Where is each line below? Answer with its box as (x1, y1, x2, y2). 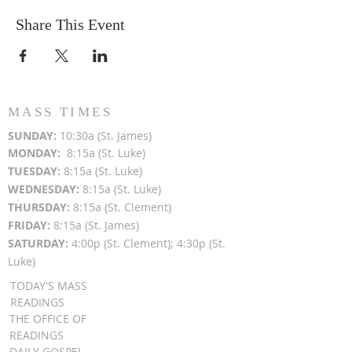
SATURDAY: (8, 236, 71, 251)
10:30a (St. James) (60, 128, 152, 143)
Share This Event (16, 16, 125, 33)
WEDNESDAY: (8, 181, 82, 196)
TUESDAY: (8, 163, 64, 178)
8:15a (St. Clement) (73, 200, 171, 214)
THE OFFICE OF (9, 311, 86, 326)
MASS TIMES (8, 104, 112, 119)
